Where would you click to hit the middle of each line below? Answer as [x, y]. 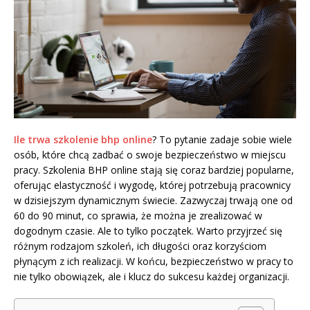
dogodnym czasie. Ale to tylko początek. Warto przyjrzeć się [148, 231]
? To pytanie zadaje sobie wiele [222, 140]
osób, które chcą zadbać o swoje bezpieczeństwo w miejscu [150, 155]
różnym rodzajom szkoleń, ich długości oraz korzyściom [140, 246]
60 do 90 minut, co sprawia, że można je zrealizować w [138, 216]
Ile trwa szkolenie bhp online [83, 140]
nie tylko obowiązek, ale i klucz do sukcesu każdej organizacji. [152, 277]
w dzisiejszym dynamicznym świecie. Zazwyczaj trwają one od [153, 201]
